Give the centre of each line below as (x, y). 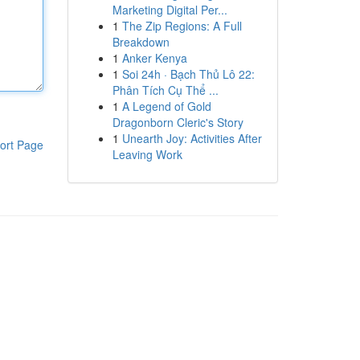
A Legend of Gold (166, 106)
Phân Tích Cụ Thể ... (165, 90)
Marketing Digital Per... (170, 10)
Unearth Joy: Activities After (192, 138)
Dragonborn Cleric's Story (178, 122)
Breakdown (141, 42)
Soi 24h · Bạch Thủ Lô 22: (188, 74)
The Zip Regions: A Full (182, 26)
